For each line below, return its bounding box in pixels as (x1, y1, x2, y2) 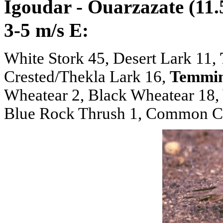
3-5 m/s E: (4, 19, 89, 41)
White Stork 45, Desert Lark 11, (4, 49, 220, 67)
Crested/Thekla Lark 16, (4, 67, 170, 86)
